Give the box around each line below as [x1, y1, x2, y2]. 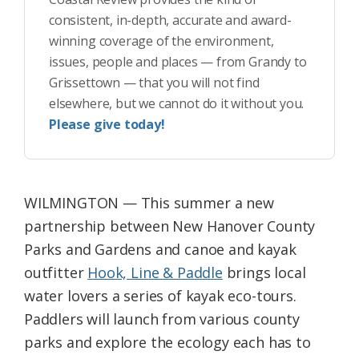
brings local [222, 263, 306, 283]
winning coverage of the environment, [49, 32, 274, 50]
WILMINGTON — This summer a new [24, 193, 274, 213]
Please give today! [49, 115, 165, 134]
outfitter [24, 263, 88, 283]
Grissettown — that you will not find [49, 74, 260, 92]
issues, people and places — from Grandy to [49, 53, 307, 71]
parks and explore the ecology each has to [24, 333, 311, 353]
